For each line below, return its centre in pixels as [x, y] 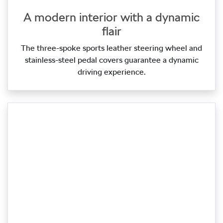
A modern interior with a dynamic [111, 17]
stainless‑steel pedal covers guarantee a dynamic [111, 60]
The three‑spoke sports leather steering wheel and [111, 48]
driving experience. [111, 72]
